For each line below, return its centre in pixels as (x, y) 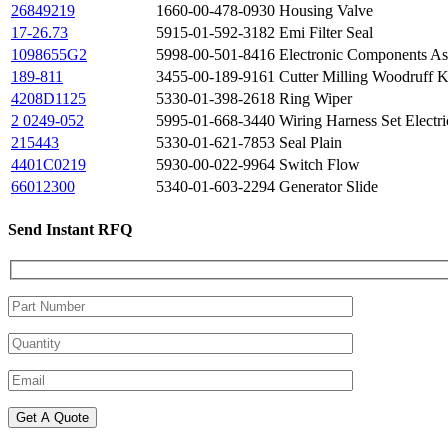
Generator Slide (328, 187)
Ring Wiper (315, 99)
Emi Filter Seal (326, 33)
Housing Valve (326, 11)
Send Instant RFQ (70, 229)
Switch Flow (319, 165)
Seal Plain (310, 143)
